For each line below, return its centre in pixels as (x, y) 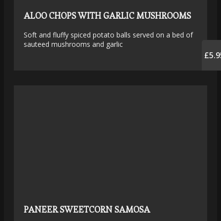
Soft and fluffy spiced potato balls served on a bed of (108, 35)
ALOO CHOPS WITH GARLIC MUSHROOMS (107, 15)
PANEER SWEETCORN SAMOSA (87, 209)
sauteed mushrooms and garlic (73, 44)
